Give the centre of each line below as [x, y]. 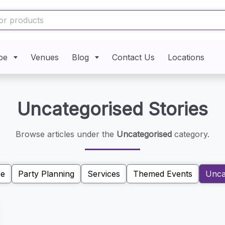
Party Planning [46, 174]
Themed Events [162, 174]
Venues [45, 57]
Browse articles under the [66, 134]
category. [190, 134]
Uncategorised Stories [112, 109]
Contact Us [134, 57]
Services [103, 174]
